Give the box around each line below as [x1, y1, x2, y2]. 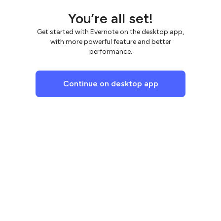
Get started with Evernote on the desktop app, [37, 28, 184, 36]
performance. [89, 47, 132, 56]
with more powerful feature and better [50, 37, 171, 46]
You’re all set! [68, 10, 153, 27]
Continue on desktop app [63, 79, 158, 88]
